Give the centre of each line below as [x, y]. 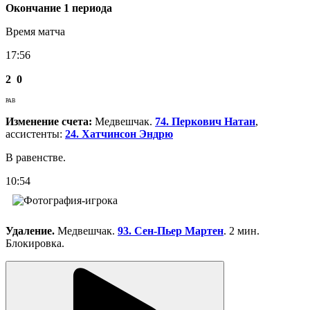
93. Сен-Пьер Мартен [171, 230]
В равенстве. [36, 157]
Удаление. [31, 230]
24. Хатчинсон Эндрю [119, 134]
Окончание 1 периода [59, 8]
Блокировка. [35, 243]
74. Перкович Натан [205, 121]
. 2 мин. [241, 230]
